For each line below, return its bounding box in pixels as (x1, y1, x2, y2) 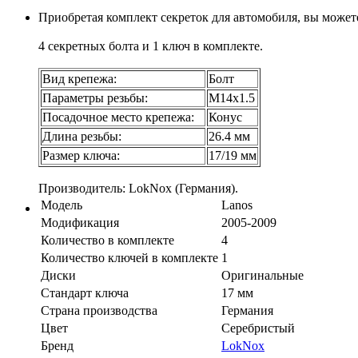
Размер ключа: (42, 148, 120, 162)
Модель (41, 197, 82, 212)
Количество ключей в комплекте (41, 250, 218, 265)
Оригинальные (221, 268, 304, 282)
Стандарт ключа (41, 285, 129, 300)
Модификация (41, 215, 119, 229)
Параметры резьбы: (42, 90, 148, 105)
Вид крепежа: (42, 71, 117, 86)
